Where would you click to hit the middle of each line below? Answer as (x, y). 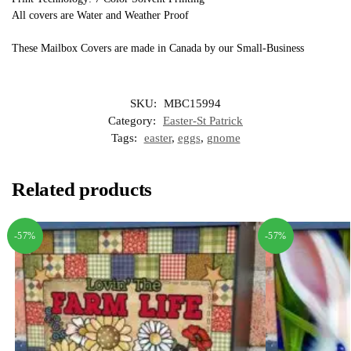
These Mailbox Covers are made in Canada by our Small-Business (158, 49)
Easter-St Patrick (203, 121)
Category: (134, 121)
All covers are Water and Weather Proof (100, 15)
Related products (82, 190)
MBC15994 (192, 104)
